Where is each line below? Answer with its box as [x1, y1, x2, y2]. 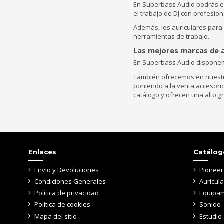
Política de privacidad [34, 188, 99, 198]
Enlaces [28, 147, 56, 156]
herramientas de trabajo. [133, 32, 209, 41]
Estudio [199, 211, 222, 221]
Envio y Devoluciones [34, 165, 99, 174]
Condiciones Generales [34, 177, 106, 186]
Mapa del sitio [34, 211, 77, 221]
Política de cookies [34, 200, 90, 209]
